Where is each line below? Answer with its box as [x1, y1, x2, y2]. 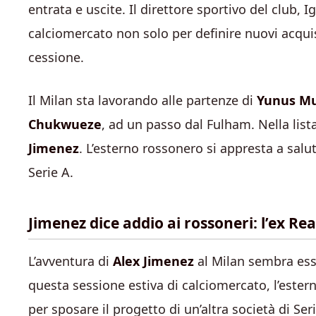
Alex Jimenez [113, 252, 194, 269]
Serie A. [28, 164, 73, 181]
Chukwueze [28, 116, 102, 133]
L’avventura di [28, 252, 113, 269]
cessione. [28, 49, 84, 66]
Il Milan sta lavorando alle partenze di [28, 92, 257, 109]
